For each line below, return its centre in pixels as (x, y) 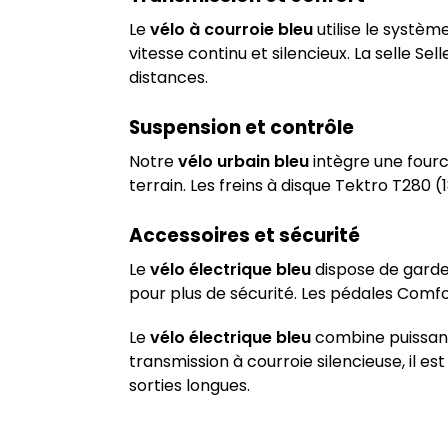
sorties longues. (189, 385)
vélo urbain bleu (243, 162)
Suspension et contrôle (241, 128)
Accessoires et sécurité (244, 236)
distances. (168, 78)
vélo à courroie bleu (231, 30)
